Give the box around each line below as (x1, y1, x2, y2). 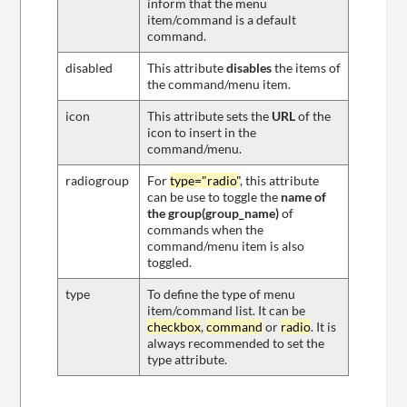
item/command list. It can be (147, 303, 306, 319)
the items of (272, 60, 342, 76)
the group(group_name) (147, 205, 280, 222)
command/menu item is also (147, 238, 305, 254)
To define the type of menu (147, 286, 296, 303)
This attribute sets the (147, 108, 273, 124)
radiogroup (65, 173, 130, 189)
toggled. (147, 254, 193, 271)
